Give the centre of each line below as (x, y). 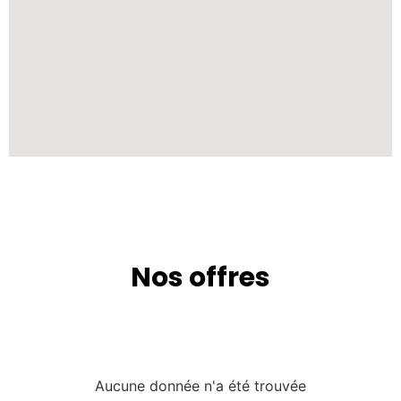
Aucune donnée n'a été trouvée (200, 386)
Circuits (200, 316)
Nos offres (200, 278)
